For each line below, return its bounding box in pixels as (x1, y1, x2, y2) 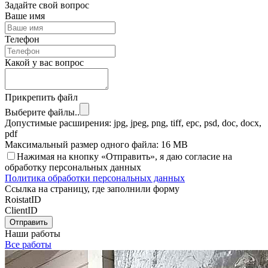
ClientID (5, 205, 38, 215)
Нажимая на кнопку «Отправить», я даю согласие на (17, 151, 232, 162)
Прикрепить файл (5, 92, 78, 102)
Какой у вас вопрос (5, 57, 84, 68)
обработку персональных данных (5, 162, 141, 172)
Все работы (5, 239, 51, 249)
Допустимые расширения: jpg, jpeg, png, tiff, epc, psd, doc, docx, (5, 117, 261, 128)
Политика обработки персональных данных (5, 172, 185, 183)
